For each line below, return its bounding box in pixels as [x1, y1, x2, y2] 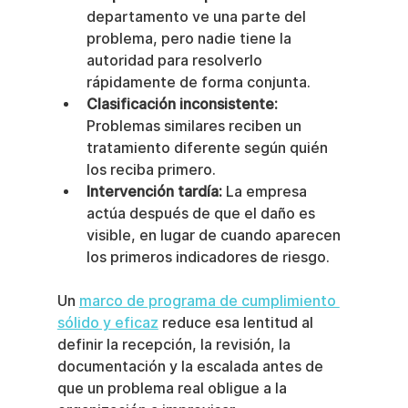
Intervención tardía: [86, 182, 222, 200]
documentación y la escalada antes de [56, 357, 327, 375]
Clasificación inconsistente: [86, 95, 278, 113]
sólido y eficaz [56, 313, 158, 331]
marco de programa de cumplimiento [78, 291, 340, 310]
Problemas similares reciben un [86, 117, 305, 135]
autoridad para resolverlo [86, 51, 266, 69]
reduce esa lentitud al [158, 313, 317, 331]
